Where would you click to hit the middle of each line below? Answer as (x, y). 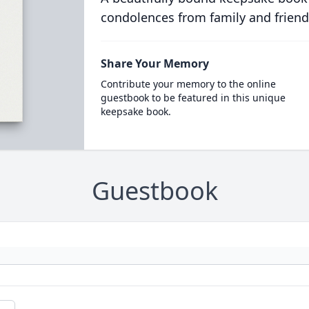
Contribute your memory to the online (188, 84)
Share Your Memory (154, 63)
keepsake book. (136, 111)
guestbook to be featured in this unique (193, 98)
